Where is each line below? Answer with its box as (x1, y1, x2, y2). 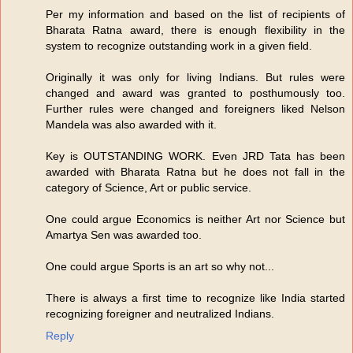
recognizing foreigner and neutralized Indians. (46, 307, 274, 321)
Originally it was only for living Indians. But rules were (46, 71, 345, 84)
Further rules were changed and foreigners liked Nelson (46, 102, 345, 116)
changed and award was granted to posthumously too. (46, 87, 345, 100)
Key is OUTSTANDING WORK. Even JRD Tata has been (46, 150, 345, 163)
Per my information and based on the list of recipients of (46, 8, 345, 21)
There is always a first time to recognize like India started (46, 292, 345, 305)
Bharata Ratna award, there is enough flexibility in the (46, 24, 345, 37)
